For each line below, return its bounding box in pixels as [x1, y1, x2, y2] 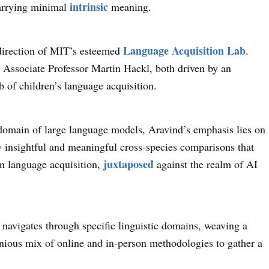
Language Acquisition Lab [123, 42, 246, 58]
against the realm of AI [154, 156, 258, 171]
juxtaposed [103, 156, 154, 172]
